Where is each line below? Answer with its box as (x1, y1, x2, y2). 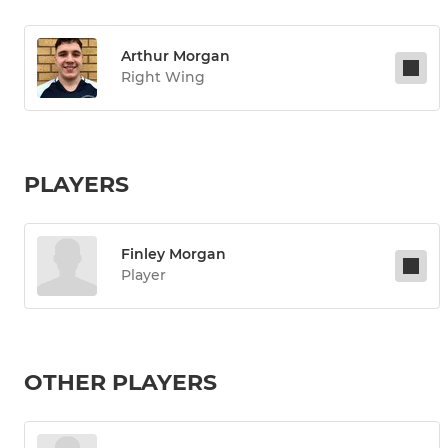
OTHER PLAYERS (24, 369, 217, 397)
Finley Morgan (121, 245, 226, 264)
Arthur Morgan (121, 47, 230, 66)
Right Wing (121, 68, 205, 87)
